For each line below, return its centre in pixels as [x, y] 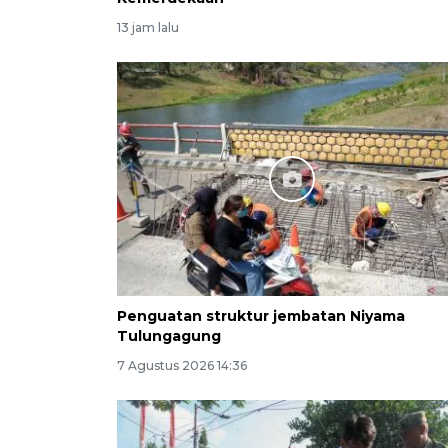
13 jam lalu [148, 28]
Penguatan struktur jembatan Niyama [261, 315]
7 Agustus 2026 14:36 [182, 365]
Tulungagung [169, 335]
